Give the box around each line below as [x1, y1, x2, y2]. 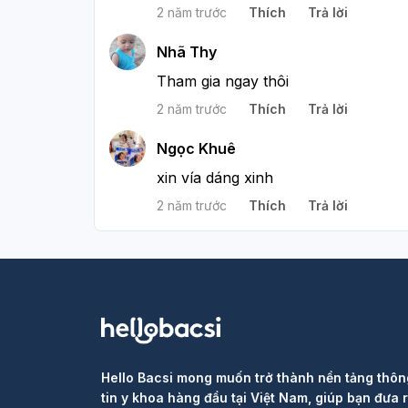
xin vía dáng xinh [157, 168, 273, 187]
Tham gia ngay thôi [157, 71, 289, 90]
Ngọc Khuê [157, 138, 236, 158]
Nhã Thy [157, 42, 217, 61]
